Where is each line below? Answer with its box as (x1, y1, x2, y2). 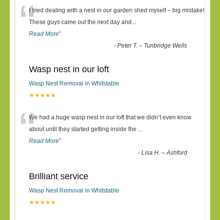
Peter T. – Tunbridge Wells (117, 42, 188, 49)
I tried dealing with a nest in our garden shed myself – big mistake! (29, 7, 204, 14)
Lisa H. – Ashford (141, 149, 188, 156)
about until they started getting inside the (29, 126, 138, 133)
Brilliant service (29, 171, 88, 181)
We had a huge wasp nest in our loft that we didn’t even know (29, 114, 192, 121)
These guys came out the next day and (29, 19, 132, 26)
